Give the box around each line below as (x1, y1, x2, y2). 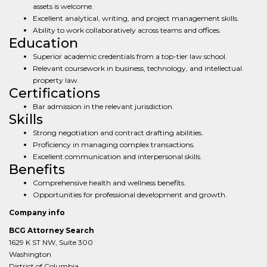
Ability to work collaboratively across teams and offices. (33, 26, 221, 35)
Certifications (9, 85, 100, 101)
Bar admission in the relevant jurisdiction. (33, 102, 174, 111)
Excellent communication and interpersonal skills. (33, 152, 202, 161)
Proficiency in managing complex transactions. (33, 140, 195, 149)
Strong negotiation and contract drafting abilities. (33, 128, 203, 137)
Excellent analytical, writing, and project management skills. (33, 14, 239, 23)
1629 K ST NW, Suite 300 (9, 238, 93, 247)
